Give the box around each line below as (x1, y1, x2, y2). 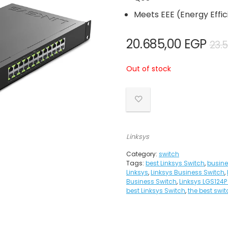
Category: (126, 150, 159, 158)
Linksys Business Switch (151, 168, 224, 177)
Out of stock (126, 64, 171, 74)
